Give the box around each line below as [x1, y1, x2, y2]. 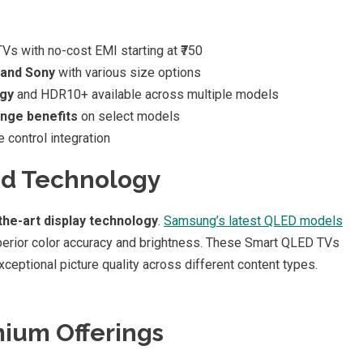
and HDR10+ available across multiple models [14, 86, 279, 102]
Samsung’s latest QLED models [164, 212, 343, 228]
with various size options [55, 64, 201, 80]
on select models [78, 108, 180, 124]
